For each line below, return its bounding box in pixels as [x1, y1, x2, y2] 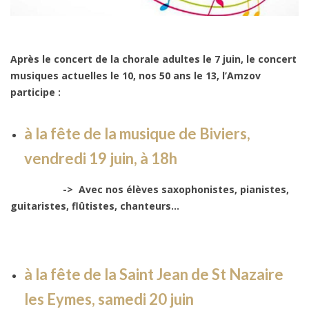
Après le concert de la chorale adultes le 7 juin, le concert [10, 52, 297, 66]
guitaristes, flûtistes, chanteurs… [10, 199, 179, 213]
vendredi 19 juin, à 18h [24, 149, 177, 168]
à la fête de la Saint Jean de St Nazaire [24, 265, 283, 284]
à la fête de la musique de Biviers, [24, 124, 250, 143]
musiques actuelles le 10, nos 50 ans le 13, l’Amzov [10, 69, 261, 83]
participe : [10, 86, 61, 99]
